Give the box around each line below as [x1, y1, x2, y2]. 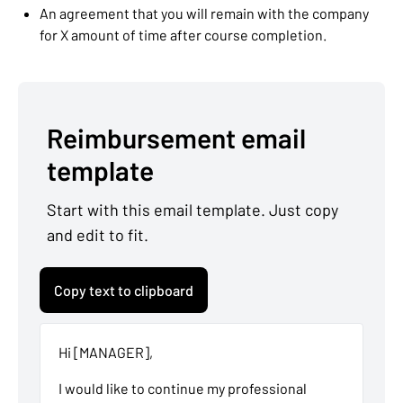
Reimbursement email [47, 121, 306, 155]
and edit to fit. [47, 225, 148, 246]
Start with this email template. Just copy [47, 200, 338, 220]
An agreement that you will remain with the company [40, 4, 369, 22]
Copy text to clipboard [54, 282, 193, 300]
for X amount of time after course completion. [40, 26, 327, 44]
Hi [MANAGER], [58, 344, 153, 362]
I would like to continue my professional [58, 380, 307, 398]
